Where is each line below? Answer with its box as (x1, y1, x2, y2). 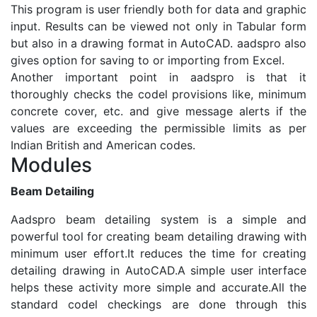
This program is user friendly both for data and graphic (11, 2, 306, 17)
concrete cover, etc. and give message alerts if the (11, 104, 306, 119)
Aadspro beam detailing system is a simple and (11, 212, 306, 227)
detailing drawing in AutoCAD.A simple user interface (11, 263, 306, 278)
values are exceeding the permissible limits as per (11, 121, 306, 136)
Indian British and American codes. (11, 138, 199, 153)
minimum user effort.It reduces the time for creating (11, 246, 306, 261)
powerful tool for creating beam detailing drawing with (11, 229, 306, 244)
